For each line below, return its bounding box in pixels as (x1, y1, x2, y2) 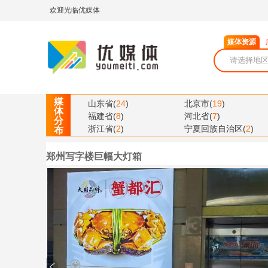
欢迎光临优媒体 (50, 6, 100, 14)
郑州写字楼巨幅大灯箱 (46, 151, 142, 162)
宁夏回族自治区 (184, 124, 243, 133)
